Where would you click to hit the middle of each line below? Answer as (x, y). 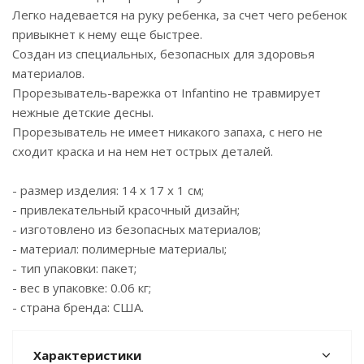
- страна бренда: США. (78, 307)
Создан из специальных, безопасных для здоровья (163, 54)
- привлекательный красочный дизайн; (126, 210)
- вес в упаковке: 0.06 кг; (82, 288)
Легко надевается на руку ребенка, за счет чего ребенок (180, 15)
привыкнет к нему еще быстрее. (107, 34)
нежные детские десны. (83, 112)
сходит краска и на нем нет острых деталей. (143, 151)
